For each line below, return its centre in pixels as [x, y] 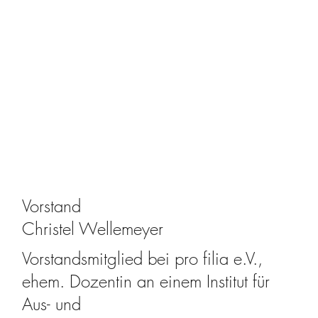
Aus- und [52, 303]
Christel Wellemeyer [93, 228]
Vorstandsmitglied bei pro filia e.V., [143, 258]
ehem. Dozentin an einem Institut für [146, 281]
